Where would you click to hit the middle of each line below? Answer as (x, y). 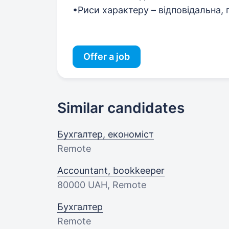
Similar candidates (121, 108)
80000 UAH (82, 185)
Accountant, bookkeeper (111, 170)
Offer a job (107, 56)
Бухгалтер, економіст (106, 134)
